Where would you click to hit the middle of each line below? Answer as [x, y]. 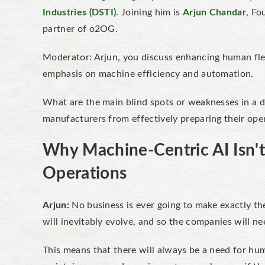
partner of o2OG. [80, 29]
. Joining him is [149, 12]
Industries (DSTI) [80, 12]
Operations [85, 173]
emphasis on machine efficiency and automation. [148, 74]
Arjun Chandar [214, 12]
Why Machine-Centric [128, 150]
